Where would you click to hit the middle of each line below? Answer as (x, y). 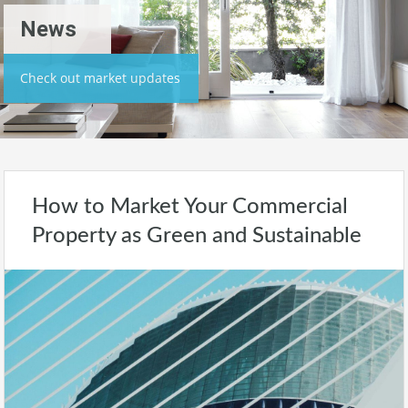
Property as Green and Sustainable (197, 236)
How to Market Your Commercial (190, 207)
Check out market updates (100, 78)
